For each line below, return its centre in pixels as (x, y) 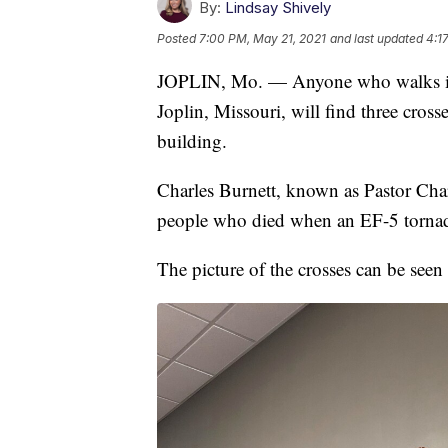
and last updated (376, 38)
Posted (178, 38)
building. (192, 140)
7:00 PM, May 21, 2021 (262, 38)
